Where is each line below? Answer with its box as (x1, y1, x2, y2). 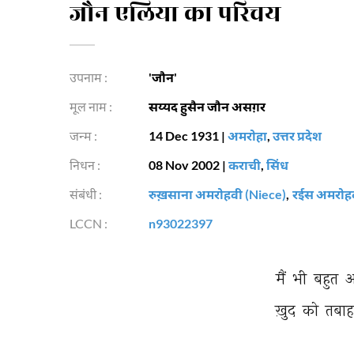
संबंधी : (70, 186, 102, 201)
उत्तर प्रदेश (273, 128, 322, 143)
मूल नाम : (70, 99, 112, 114)
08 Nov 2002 (149, 157, 220, 172)
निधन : (70, 157, 100, 172)
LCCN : (70, 216, 107, 231)
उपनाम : (70, 70, 107, 85)
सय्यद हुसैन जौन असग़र (149, 99, 265, 114)
